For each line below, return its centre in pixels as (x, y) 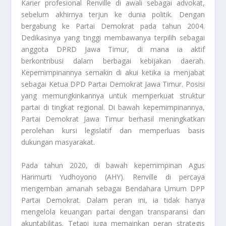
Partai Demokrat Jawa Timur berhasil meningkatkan (113, 119)
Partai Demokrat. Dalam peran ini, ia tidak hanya (113, 200)
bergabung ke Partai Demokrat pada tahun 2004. (113, 26)
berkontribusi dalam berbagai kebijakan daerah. (113, 61)
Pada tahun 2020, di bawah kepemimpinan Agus (113, 165)
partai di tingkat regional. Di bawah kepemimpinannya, (113, 107)
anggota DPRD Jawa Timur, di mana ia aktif (113, 49)
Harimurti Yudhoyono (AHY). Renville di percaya (113, 177)
